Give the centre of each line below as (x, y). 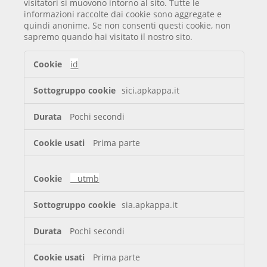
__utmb (85, 179)
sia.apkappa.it (150, 205)
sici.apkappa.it (151, 91)
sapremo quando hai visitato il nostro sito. (108, 36)
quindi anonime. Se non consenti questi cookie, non (128, 25)
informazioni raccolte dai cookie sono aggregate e (123, 14)
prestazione (51, 84)
